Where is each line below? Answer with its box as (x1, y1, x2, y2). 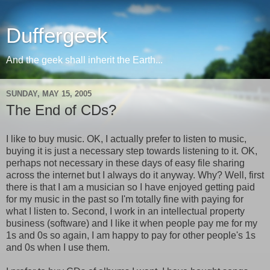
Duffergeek (6, 24, 108, 47)
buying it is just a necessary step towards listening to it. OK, (6, 145, 257, 156)
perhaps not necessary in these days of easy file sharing (6, 157, 245, 168)
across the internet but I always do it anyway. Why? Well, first (6, 169, 264, 180)
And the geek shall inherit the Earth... (6, 55, 163, 65)
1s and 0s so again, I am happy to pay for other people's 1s (6, 230, 256, 240)
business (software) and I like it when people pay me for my (6, 218, 257, 228)
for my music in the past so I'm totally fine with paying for (6, 193, 243, 204)
